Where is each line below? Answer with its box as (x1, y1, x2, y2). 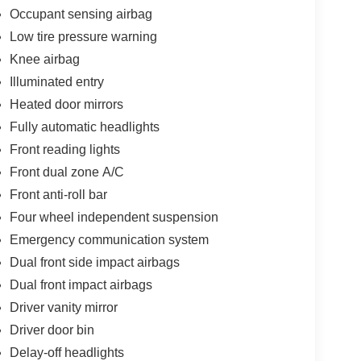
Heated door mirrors (9, 97, 123, 111)
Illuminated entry (9, 74, 104, 89)
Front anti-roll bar (9, 187, 107, 201)
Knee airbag (9, 52, 80, 66)
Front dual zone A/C (9, 164, 124, 179)
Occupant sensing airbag (9, 6, 152, 21)
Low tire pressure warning (9, 29, 157, 44)
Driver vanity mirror (9, 300, 118, 314)
